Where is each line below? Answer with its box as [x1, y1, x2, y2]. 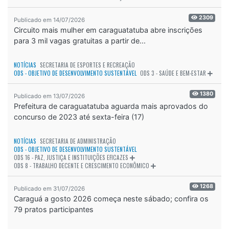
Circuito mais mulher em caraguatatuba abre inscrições [14, 25, 202, 34]
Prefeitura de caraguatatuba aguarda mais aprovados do [14, 101, 208, 110]
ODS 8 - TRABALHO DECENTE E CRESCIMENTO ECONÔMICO [14, 161, 149, 170]
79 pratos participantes [14, 204, 94, 214]
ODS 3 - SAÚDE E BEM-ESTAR [140, 68, 206, 77]
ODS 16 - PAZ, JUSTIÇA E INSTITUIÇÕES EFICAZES [14, 153, 128, 162]
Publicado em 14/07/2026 [14, 16, 85, 24]
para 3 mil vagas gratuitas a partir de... [14, 36, 146, 45]
